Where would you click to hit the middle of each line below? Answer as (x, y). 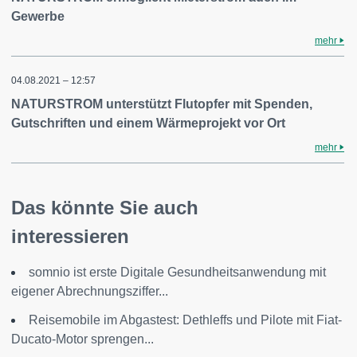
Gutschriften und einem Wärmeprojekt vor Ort (148, 123)
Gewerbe (38, 16)
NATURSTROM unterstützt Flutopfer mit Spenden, (162, 104)
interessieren (70, 236)
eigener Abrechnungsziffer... (90, 291)
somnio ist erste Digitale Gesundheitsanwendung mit (177, 272)
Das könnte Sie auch (105, 208)
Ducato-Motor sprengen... (82, 339)
